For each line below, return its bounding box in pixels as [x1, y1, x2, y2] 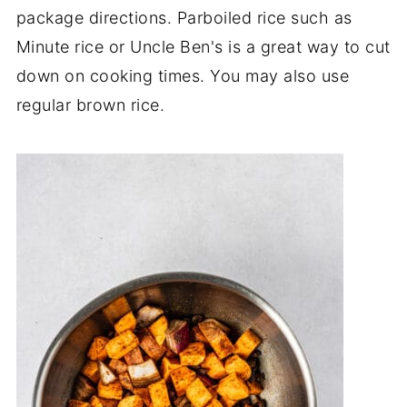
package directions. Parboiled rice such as [15, 7, 352, 27]
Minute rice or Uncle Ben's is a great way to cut [15, 36, 391, 56]
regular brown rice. [15, 94, 165, 114]
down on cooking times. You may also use [15, 65, 350, 85]
